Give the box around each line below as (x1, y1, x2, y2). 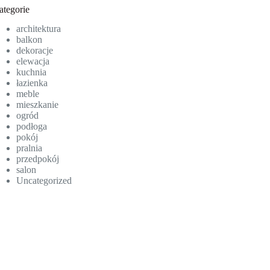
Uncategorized (16, 175, 72, 186)
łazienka (16, 78, 48, 89)
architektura (16, 24, 61, 34)
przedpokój (16, 154, 60, 165)
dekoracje (16, 45, 54, 56)
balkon (16, 34, 43, 45)
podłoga (16, 121, 48, 132)
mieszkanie (16, 99, 59, 110)
